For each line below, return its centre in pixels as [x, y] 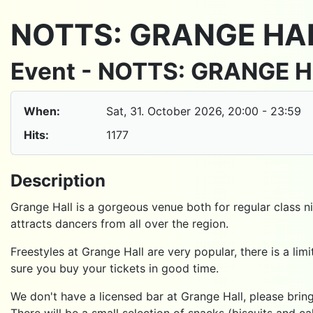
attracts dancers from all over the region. [119, 223]
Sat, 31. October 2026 [163, 111]
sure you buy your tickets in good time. [115, 268]
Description [58, 180]
